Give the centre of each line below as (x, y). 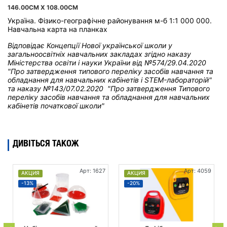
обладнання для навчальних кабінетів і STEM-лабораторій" (110, 80)
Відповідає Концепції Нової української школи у (90, 46)
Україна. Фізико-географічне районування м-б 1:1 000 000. (110, 21)
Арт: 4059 (198, 171)
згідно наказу (168, 54)
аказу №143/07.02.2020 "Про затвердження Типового (116, 89)
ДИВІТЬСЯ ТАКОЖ (46, 143)
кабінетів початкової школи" (56, 106)
